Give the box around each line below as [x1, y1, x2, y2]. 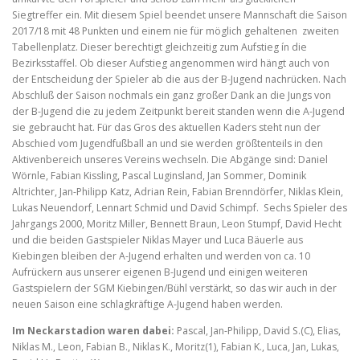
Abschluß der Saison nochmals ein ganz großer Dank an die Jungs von [12, 88, 331, 103]
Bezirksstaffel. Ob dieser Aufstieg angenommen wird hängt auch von [12, 56, 329, 71]
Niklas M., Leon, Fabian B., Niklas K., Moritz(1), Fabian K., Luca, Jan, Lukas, [12, 340, 339, 354]
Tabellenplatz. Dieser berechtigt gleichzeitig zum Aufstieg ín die [12, 40, 307, 55]
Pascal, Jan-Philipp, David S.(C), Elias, [174, 324, 341, 338]
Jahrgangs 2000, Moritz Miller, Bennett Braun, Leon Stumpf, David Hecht [12, 217, 342, 231]
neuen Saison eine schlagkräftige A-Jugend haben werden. [12, 297, 283, 312]
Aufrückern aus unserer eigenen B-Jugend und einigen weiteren [12, 265, 308, 280]
